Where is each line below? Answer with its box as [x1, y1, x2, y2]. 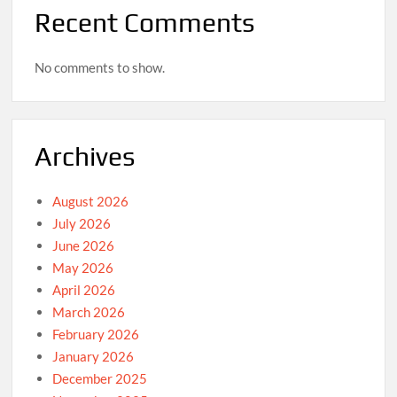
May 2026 [52, 260, 114, 276]
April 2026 [52, 282, 116, 299]
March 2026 [52, 304, 126, 321]
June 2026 [52, 237, 115, 254]
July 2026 [52, 215, 112, 232]
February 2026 [52, 326, 140, 343]
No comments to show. [35, 59, 166, 76]
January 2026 [52, 348, 135, 365]
